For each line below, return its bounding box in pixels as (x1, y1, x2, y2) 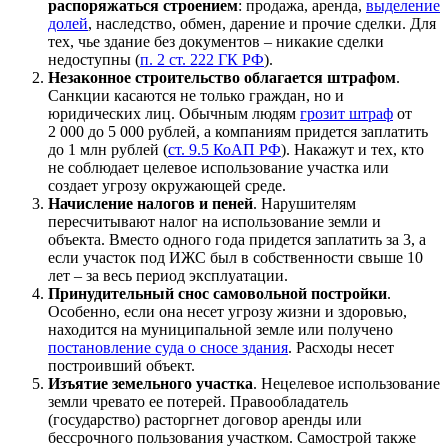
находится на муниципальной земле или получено (48, 320, 393, 338)
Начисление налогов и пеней (48, 194, 253, 212)
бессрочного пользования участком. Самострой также (48, 428, 416, 446)
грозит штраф (300, 104, 393, 122)
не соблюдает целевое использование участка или (48, 158, 389, 176)
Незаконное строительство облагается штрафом (48, 68, 396, 86)
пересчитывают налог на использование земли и (48, 212, 381, 230)
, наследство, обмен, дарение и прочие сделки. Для (88, 14, 436, 32)
